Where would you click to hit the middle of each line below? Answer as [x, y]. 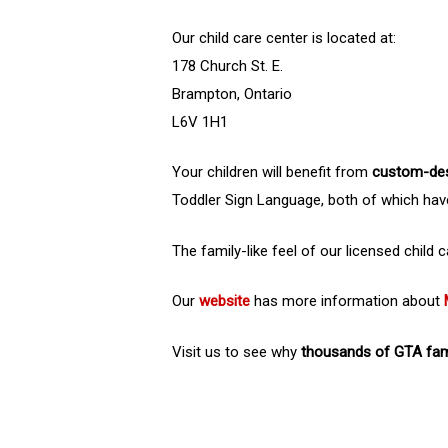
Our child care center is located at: [284, 37]
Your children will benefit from [272, 172]
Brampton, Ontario [232, 93]
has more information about [347, 301]
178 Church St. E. [227, 65]
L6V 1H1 [200, 121]
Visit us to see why [236, 351]
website [224, 301]
